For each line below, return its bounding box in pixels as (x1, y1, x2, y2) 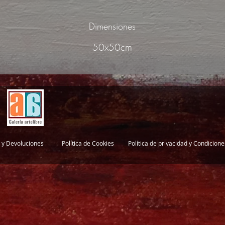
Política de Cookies (62, 139, 114, 147)
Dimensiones (88, 20, 136, 32)
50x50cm (92, 41, 132, 54)
